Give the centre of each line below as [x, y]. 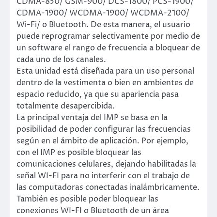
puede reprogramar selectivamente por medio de [108, 37]
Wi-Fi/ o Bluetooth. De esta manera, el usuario [103, 25]
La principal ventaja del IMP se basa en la [92, 118]
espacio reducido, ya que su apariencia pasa [98, 95]
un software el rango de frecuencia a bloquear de [108, 48]
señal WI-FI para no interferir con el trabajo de [103, 176]
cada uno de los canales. [61, 60]
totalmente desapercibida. [66, 106]
